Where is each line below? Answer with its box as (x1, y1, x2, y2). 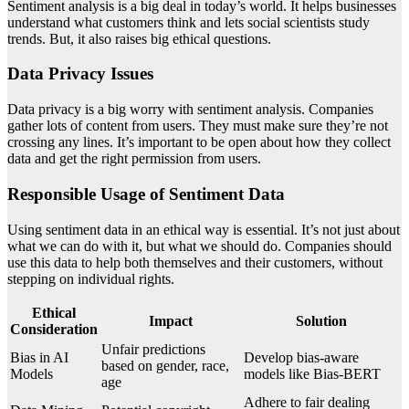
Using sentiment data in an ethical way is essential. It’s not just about (7, 221, 400, 237)
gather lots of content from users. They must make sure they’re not (7, 118, 388, 134)
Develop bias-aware (244, 349, 359, 365)
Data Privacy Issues (7, 64, 153, 84)
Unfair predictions (101, 341, 205, 357)
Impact (149, 312, 193, 329)
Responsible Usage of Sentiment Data (7, 184, 285, 204)
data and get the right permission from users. (7, 151, 261, 167)
